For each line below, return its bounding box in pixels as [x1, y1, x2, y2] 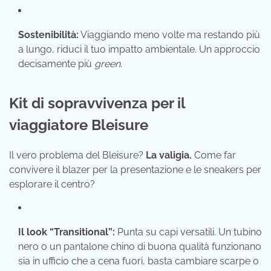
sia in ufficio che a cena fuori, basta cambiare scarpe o [18, 255, 259, 267]
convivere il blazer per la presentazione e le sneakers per [9, 164, 261, 176]
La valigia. [146, 149, 192, 162]
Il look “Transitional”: [18, 226, 115, 238]
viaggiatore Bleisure [9, 116, 148, 134]
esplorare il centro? [9, 178, 95, 191]
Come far [192, 149, 236, 162]
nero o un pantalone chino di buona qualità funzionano [18, 241, 261, 253]
